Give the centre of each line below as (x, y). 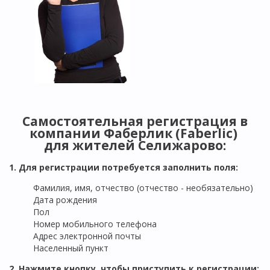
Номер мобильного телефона (95, 224)
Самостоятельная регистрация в (135, 121)
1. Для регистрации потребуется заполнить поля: (124, 168)
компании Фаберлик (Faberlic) (135, 133)
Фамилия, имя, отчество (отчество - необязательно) (143, 188)
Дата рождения (65, 200)
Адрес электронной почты (87, 236)
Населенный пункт (71, 248)
